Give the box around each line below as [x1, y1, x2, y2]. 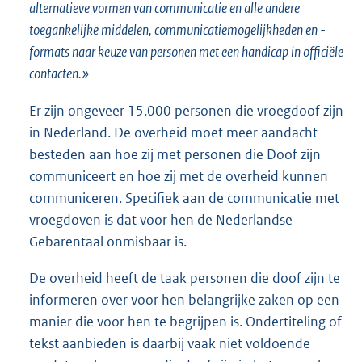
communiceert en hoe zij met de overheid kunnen [29, 166, 328, 185]
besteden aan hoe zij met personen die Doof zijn [29, 145, 321, 163]
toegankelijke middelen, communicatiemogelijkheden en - [29, 20, 326, 39]
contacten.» [29, 64, 90, 82]
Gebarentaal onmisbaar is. [29, 232, 187, 250]
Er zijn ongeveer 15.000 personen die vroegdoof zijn [29, 101, 343, 120]
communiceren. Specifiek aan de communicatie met [29, 188, 339, 207]
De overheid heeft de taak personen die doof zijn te [29, 268, 340, 287]
